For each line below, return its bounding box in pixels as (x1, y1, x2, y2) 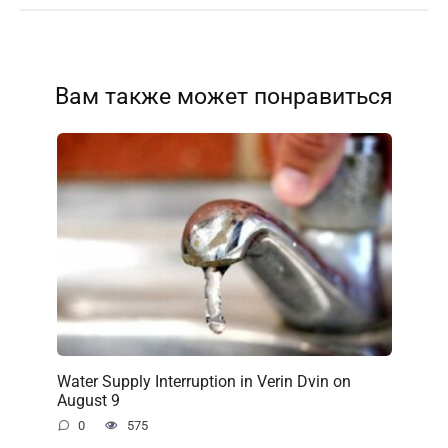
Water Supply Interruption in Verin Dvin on (56, 371, 351, 391)
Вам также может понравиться (55, 82, 393, 110)
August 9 (56, 390, 120, 410)
